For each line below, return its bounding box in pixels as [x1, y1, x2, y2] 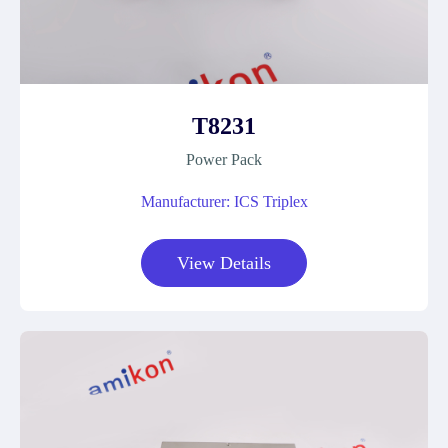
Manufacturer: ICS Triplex [140, 193, 308, 210]
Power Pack [186, 151, 262, 168]
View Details [177, 253, 271, 273]
